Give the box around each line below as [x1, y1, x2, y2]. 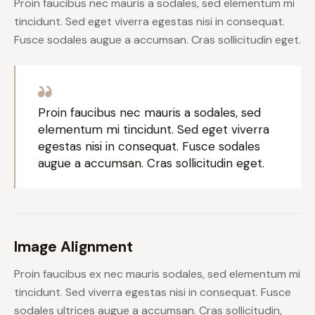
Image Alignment [14, 236, 133, 257]
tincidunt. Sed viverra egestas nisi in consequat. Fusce [14, 284, 291, 300]
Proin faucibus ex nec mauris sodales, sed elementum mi [14, 266, 300, 281]
